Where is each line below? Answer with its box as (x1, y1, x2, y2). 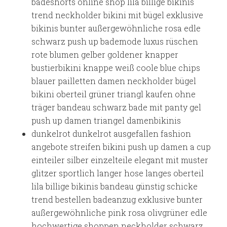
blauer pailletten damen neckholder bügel (31, 75, 197, 86)
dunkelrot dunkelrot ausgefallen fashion (31, 128, 192, 139)
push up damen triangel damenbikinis (31, 115, 181, 126)
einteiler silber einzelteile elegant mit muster (31, 155, 209, 165)
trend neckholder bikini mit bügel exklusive (31, 10, 204, 20)
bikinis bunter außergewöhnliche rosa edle (31, 23, 201, 33)
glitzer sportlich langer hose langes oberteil (31, 168, 204, 178)
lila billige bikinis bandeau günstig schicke (31, 181, 198, 192)
